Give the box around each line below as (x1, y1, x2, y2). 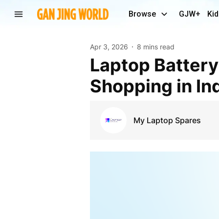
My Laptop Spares (133, 115, 201, 125)
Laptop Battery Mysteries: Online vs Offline (89, 54, 100, 76)
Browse (129, 9, 156, 19)
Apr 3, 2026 (89, 43, 128, 51)
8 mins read (136, 43, 175, 51)
